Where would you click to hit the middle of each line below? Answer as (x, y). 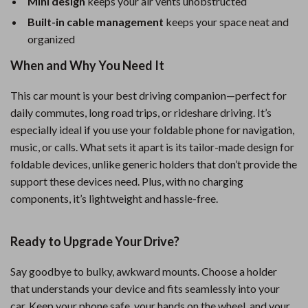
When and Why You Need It (87, 65)
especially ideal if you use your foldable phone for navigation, (152, 130)
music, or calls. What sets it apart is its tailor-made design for (152, 147)
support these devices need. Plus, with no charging (127, 181)
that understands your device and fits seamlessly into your (145, 288)
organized (51, 39)
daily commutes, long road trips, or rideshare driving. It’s (141, 112)
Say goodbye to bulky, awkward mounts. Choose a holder (144, 271)
